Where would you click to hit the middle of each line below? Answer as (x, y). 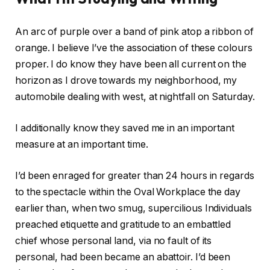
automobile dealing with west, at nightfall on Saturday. (135, 97)
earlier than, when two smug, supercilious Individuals (133, 208)
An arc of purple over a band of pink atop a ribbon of (134, 32)
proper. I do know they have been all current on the (131, 64)
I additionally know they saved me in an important (125, 128)
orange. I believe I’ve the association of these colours (134, 48)
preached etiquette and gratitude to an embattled (123, 224)
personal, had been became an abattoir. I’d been (123, 257)
